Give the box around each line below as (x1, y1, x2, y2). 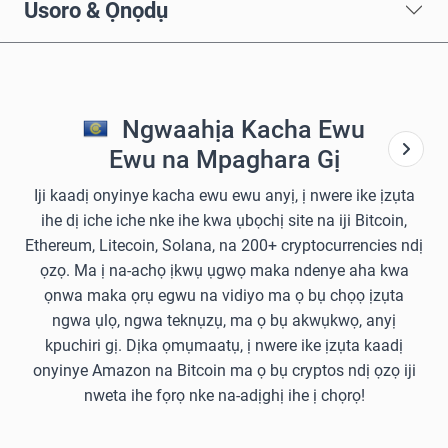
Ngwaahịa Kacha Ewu (115, 114, 365, 144)
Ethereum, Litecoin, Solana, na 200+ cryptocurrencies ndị (25, 235, 423, 255)
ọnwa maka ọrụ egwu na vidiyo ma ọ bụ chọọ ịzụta (44, 285, 404, 305)
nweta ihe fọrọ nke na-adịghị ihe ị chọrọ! (83, 385, 365, 405)
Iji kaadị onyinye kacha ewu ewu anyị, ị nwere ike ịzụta (33, 185, 415, 205)
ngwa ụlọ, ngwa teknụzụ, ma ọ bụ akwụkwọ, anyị (52, 310, 396, 330)
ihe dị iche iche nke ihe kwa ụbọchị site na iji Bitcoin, (41, 210, 407, 230)
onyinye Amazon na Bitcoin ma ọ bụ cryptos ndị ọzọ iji (32, 360, 416, 380)
